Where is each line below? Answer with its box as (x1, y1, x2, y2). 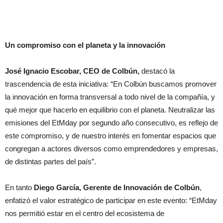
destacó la (139, 67, 175, 76)
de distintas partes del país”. (5, 157, 96, 166)
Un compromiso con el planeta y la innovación (5, 41, 165, 50)
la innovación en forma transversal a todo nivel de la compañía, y (5, 93, 215, 102)
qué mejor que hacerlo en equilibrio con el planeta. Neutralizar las (5, 106, 215, 114)
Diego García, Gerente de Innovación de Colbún (34, 183, 200, 192)
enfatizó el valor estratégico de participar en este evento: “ (5, 196, 192, 205)
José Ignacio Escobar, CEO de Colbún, (5, 67, 139, 76)
